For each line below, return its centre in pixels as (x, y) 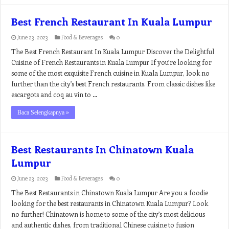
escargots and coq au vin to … (55, 94)
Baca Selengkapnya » (43, 112)
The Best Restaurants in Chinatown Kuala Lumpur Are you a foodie (110, 192)
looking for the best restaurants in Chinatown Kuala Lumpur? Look (110, 203)
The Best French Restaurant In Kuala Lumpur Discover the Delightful (113, 51)
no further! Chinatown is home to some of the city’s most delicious (108, 214)
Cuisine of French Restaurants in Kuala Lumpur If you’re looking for (112, 62)
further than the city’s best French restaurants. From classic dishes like (113, 84)
